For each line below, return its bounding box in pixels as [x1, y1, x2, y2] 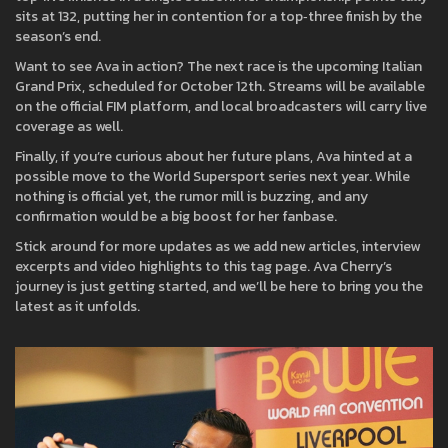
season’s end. [15, 26, 101, 47]
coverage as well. [15, 116, 123, 137]
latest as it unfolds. [15, 296, 140, 317]
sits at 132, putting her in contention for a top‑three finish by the [15, 6, 422, 27]
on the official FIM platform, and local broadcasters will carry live [15, 96, 427, 117]
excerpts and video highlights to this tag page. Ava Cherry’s [15, 256, 392, 277]
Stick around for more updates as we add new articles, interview [15, 236, 420, 257]
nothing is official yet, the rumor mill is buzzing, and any [15, 186, 368, 207]
